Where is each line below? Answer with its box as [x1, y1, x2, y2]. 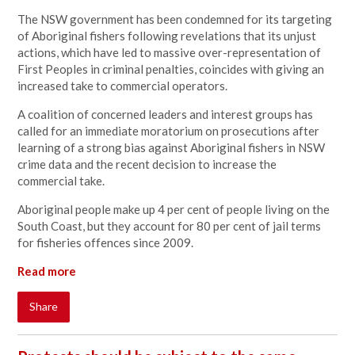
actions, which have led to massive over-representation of [17, 45, 322, 59]
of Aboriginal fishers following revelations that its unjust [17, 29, 317, 43]
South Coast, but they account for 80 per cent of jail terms [17, 219, 322, 233]
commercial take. [17, 174, 113, 188]
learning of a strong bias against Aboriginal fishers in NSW [17, 140, 326, 155]
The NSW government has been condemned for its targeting [17, 12, 333, 26]
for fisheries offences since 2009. [17, 235, 199, 250]
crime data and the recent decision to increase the [17, 157, 277, 171]
